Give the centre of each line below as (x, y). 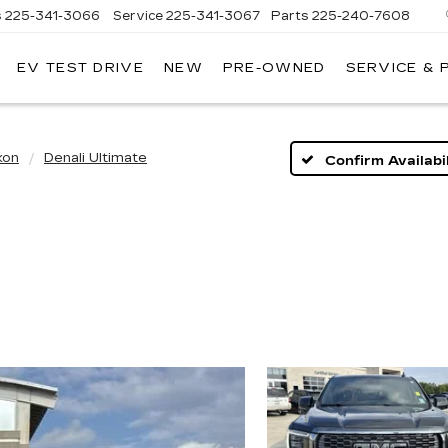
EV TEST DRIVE (80, 68)
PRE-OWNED (274, 68)
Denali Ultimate (95, 158)
